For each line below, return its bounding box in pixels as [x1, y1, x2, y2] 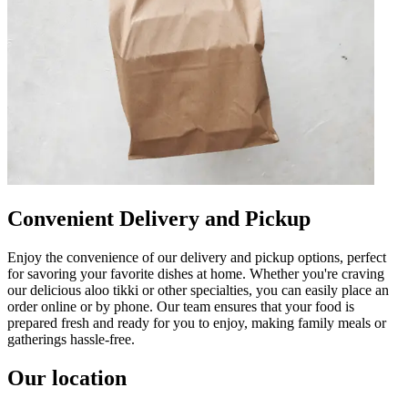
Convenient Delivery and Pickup [7, 206, 311, 230]
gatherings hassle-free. [7, 331, 135, 347]
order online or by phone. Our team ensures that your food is [7, 298, 354, 314]
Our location [7, 365, 127, 390]
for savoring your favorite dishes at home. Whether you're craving [7, 265, 384, 281]
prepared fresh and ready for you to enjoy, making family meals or [7, 314, 386, 331]
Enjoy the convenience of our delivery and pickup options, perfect [7, 249, 386, 265]
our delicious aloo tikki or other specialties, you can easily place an [7, 281, 389, 298]
